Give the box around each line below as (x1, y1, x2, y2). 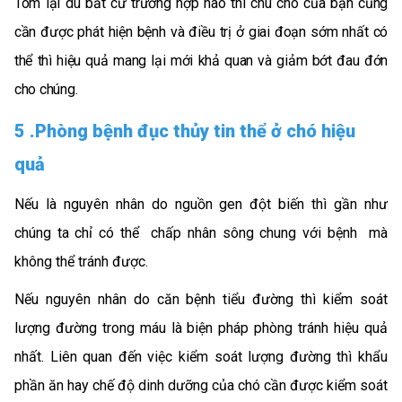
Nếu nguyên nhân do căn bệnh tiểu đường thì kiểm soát (14, 291, 388, 309)
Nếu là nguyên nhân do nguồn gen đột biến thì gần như (14, 195, 388, 213)
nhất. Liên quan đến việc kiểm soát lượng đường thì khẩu (14, 348, 388, 366)
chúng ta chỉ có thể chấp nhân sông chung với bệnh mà (14, 223, 388, 241)
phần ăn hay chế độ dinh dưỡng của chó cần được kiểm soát (14, 377, 388, 395)
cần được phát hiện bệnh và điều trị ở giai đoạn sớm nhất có (14, 23, 388, 41)
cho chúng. (14, 81, 78, 99)
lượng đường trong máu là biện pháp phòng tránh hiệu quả (14, 319, 388, 337)
